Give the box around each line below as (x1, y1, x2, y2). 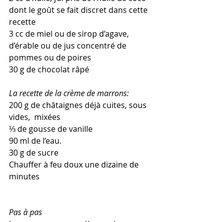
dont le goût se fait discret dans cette (9, 4, 150, 15)
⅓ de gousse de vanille (9, 123, 93, 134)
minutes (9, 170, 40, 182)
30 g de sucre (9, 147, 58, 158)
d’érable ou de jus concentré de (9, 40, 128, 51)
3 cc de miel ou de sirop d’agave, (9, 28, 131, 39)
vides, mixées (9, 111, 60, 122)
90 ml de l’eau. (9, 135, 61, 146)
